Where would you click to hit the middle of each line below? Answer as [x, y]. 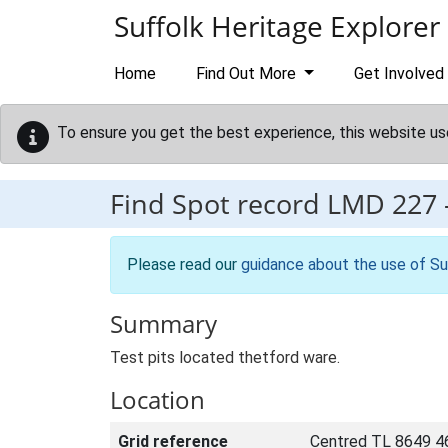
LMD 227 [382, 203]
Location [157, 399]
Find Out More [248, 73]
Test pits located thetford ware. [225, 357]
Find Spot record [218, 203]
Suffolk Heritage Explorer [277, 26]
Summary [163, 323]
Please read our [184, 264]
